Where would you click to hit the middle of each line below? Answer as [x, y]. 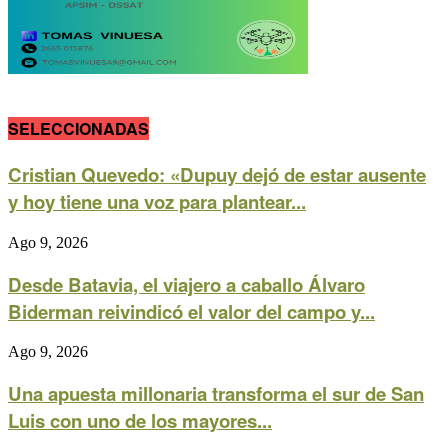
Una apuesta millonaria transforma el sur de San [216, 394]
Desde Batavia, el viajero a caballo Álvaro [186, 284]
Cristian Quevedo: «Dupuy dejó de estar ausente [217, 175]
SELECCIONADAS [78, 128]
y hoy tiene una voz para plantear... [157, 202]
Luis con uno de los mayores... [140, 421]
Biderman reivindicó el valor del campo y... [191, 311]
